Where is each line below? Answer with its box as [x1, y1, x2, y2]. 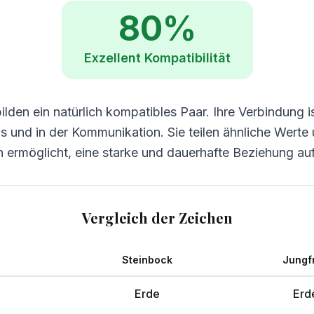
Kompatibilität [144, 50, 231, 65]
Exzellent [83, 50, 141, 65]
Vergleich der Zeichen [81, 208, 233, 227]
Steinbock [121, 254, 172, 266]
